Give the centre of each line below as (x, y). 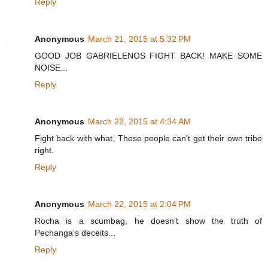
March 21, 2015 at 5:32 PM (139, 39)
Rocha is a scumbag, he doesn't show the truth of (148, 220)
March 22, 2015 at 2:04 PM (139, 204)
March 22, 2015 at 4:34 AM (139, 121)
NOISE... (51, 68)
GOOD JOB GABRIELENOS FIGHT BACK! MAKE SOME (148, 56)
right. (44, 150)
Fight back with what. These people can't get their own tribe (148, 138)
